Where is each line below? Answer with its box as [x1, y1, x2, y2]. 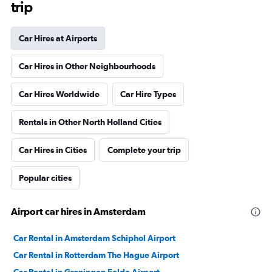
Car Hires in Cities [19, 145, 87, 155]
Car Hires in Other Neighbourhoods [19, 61, 155, 71]
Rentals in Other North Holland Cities [19, 117, 161, 127]
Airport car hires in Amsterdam [11, 206, 146, 217]
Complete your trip [107, 145, 181, 155]
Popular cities [19, 173, 72, 183]
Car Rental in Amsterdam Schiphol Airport [13, 233, 175, 243]
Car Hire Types [120, 89, 176, 99]
